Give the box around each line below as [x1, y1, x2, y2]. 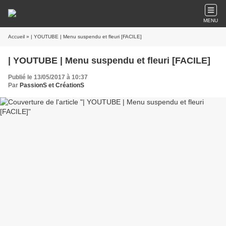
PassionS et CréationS [20, 82, 84, 89]
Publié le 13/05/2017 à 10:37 [8, 74, 88, 81]
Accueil [8, 34, 25, 39]
